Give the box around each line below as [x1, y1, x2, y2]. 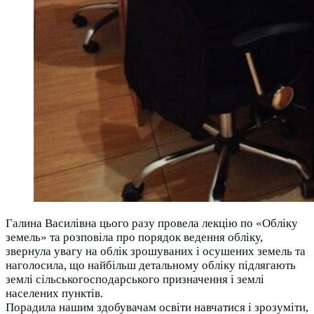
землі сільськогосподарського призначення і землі [6, 273, 264, 287]
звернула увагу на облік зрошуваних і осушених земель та [6, 245, 306, 259]
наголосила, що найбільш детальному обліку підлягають [6, 259, 296, 273]
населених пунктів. [6, 287, 103, 301]
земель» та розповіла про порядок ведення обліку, [6, 231, 263, 245]
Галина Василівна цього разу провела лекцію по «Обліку [6, 217, 298, 231]
